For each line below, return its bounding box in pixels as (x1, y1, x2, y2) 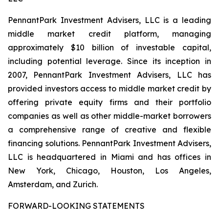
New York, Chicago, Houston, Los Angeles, (8, 166, 211, 175)
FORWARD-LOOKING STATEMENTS (8, 201, 145, 211)
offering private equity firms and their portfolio (8, 97, 211, 107)
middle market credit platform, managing (8, 29, 211, 39)
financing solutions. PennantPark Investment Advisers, (8, 138, 211, 148)
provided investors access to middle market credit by (8, 84, 211, 93)
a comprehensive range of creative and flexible (8, 125, 211, 134)
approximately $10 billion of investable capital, (8, 43, 211, 52)
